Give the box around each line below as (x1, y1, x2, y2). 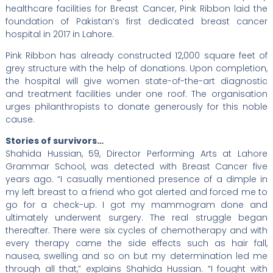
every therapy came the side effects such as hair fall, (5, 236, 268, 249)
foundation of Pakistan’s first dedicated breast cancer (5, 15, 268, 27)
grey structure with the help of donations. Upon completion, (5, 62, 268, 74)
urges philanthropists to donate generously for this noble (5, 100, 268, 113)
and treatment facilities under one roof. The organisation (5, 87, 268, 100)
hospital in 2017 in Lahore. (5, 27, 114, 40)
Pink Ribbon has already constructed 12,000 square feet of (5, 49, 268, 62)
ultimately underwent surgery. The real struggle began (5, 211, 268, 224)
